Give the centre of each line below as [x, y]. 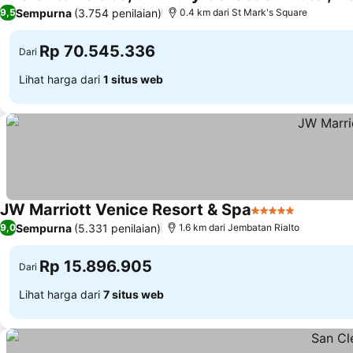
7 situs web [134, 294]
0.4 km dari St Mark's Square [243, 12]
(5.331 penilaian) [117, 228]
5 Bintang [279, 218]
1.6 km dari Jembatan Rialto [239, 227]
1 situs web [133, 79]
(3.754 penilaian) [118, 13]
